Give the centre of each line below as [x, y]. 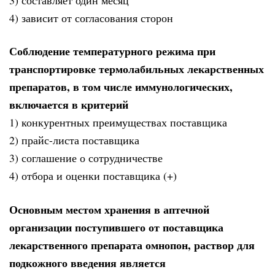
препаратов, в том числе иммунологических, [121, 87]
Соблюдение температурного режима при [112, 51]
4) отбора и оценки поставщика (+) [93, 176]
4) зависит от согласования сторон [91, 17]
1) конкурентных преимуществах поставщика [118, 122]
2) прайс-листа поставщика [74, 140]
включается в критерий [69, 105]
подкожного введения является [87, 262]
